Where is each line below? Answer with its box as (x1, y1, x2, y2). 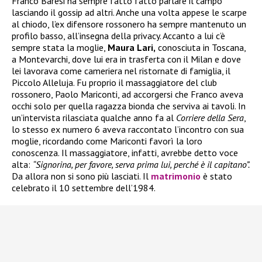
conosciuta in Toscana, (156, 42, 246, 54)
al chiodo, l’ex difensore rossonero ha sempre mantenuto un (12, 18, 246, 30)
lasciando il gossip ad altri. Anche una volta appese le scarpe (12, 6, 247, 19)
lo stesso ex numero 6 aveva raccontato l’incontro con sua (12, 123, 244, 136)
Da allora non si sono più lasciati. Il (12, 170, 151, 182)
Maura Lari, (108, 42, 156, 54)
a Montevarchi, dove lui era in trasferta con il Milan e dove (12, 53, 241, 65)
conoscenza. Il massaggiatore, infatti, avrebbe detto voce (12, 147, 238, 159)
